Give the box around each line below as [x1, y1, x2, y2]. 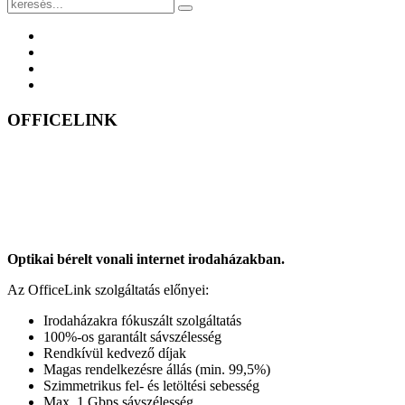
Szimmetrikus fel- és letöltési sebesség [43, 378, 259, 394]
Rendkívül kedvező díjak [43, 345, 186, 362]
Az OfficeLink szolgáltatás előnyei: [7, 282, 209, 298]
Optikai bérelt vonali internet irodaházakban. [7, 251, 285, 268]
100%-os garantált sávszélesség [43, 329, 221, 345]
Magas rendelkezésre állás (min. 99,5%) [43, 362, 270, 378]
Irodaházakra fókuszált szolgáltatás [43, 313, 241, 329]
